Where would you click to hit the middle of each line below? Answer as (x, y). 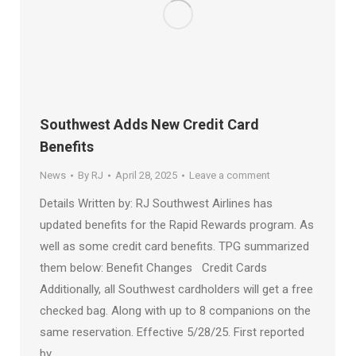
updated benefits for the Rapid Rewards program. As (177, 225)
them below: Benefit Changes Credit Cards (153, 268)
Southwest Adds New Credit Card (149, 125)
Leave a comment (230, 176)
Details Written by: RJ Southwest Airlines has (156, 204)
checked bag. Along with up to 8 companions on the (175, 311)
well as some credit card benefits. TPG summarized (174, 247)
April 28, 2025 (146, 176)
